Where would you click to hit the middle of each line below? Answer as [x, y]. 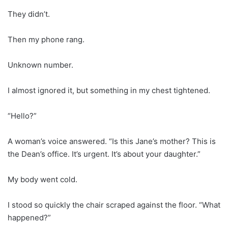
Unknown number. [40, 65]
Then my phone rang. [46, 39]
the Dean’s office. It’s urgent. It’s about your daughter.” [104, 154]
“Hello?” [22, 116]
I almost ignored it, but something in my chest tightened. [109, 90]
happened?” [29, 217]
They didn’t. [29, 14]
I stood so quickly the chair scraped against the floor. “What [114, 205]
